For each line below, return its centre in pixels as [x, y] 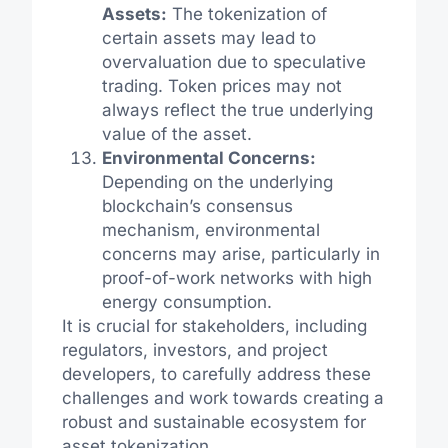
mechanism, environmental [210, 230]
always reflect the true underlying [237, 110]
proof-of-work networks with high [236, 278]
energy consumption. [186, 302]
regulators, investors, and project [194, 350]
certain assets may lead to [208, 38]
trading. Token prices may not [221, 86]
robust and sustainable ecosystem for [213, 422]
